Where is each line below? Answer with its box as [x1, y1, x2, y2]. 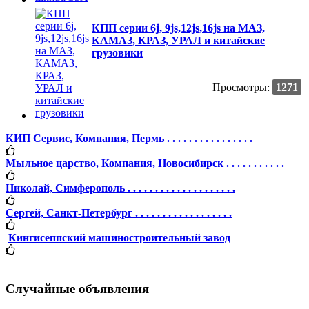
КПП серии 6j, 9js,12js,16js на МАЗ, [92, 21, 265, 34]
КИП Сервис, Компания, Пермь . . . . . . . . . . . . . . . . [6, 132, 252, 144]
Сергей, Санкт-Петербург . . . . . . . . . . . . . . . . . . [6, 206, 232, 219]
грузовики [92, 46, 143, 59]
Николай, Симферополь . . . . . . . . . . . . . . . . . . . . [6, 181, 235, 194]
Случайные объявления [6, 281, 149, 297]
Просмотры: [212, 81, 270, 93]
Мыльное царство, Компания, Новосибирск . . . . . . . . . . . [6, 157, 284, 169]
